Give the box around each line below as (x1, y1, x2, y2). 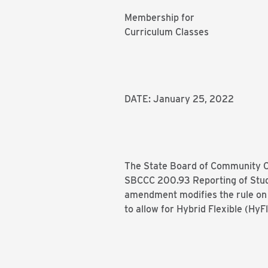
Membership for (124, 12, 194, 23)
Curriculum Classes (124, 26, 209, 38)
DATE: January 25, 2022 (124, 93, 234, 105)
